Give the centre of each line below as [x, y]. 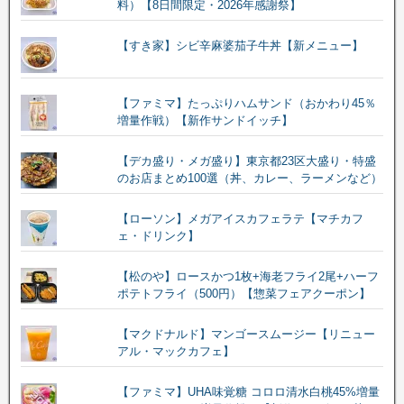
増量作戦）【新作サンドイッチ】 [205, 120]
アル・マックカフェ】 [175, 351]
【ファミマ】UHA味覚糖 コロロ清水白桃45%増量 [248, 391]
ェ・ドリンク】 [158, 235]
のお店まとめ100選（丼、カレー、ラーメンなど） [249, 178]
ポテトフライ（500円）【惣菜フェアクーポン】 [243, 293]
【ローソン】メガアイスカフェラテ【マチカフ [240, 218]
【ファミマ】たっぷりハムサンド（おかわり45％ [246, 103]
